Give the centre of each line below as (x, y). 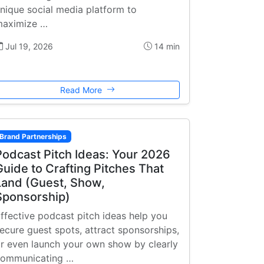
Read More (82, 90)
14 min (166, 46)
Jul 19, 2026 (28, 46)
